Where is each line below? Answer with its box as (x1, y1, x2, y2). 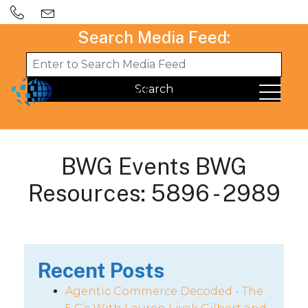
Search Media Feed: (78, 27, 230, 47)
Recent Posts (38, 258, 164, 283)
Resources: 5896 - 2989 (27, 180, 280, 206)
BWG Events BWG (61, 153, 247, 179)
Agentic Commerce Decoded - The (65, 285, 263, 298)
